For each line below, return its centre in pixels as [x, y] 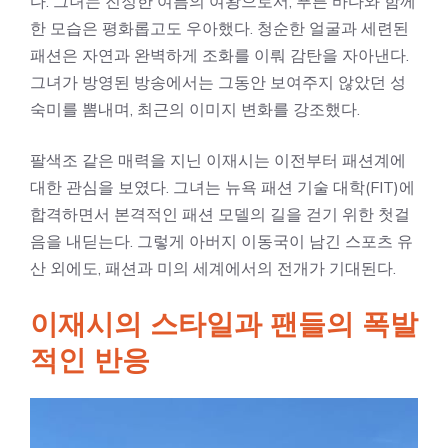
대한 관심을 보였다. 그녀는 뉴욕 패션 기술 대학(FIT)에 [222, 187]
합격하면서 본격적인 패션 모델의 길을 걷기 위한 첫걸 [220, 214]
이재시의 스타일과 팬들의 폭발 [224, 324]
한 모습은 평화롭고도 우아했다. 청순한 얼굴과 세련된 [219, 28]
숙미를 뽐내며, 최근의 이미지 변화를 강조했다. [195, 109]
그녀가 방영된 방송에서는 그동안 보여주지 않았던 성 [218, 82]
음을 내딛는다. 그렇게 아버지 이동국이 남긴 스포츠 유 [221, 241]
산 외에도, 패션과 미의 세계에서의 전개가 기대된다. [213, 268]
